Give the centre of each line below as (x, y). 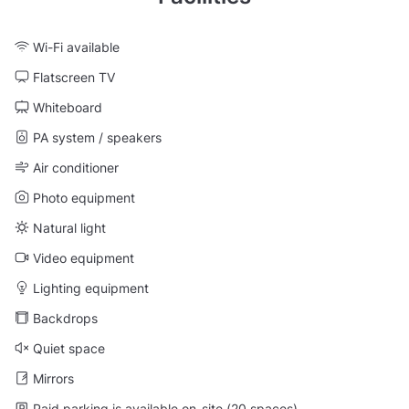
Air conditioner (76, 168)
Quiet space (69, 349)
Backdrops (65, 319)
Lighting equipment (91, 288)
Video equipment (84, 258)
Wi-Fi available (76, 47)
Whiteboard (68, 108)
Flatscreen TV (74, 78)
